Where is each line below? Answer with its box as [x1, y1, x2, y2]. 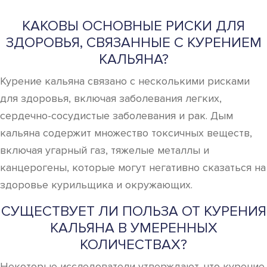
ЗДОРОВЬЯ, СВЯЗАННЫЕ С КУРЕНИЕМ [5, 34, 262, 51]
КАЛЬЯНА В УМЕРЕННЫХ [49, 219, 218, 237]
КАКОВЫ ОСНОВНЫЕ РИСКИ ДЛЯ [22, 17, 245, 35]
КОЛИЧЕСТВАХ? [80, 236, 187, 253]
